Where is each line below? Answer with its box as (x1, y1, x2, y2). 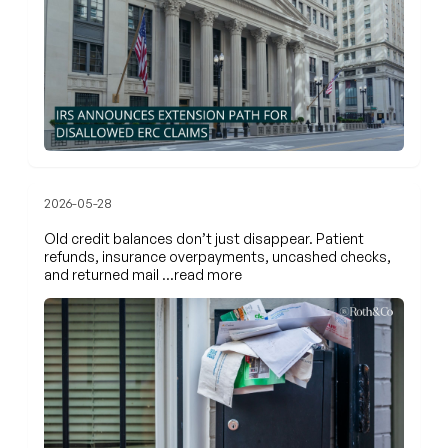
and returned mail (44, 265, 162, 283)
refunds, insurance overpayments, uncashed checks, (44, 247, 391, 265)
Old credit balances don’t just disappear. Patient (44, 229, 364, 247)
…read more (162, 265, 242, 283)
